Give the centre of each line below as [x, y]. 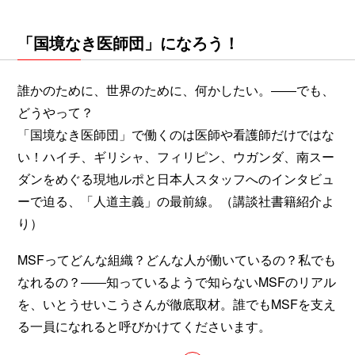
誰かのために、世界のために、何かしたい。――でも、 [176, 90]
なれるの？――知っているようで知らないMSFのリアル [177, 281]
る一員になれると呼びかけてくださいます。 [144, 326]
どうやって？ [55, 112]
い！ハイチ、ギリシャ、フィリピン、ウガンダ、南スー [176, 156]
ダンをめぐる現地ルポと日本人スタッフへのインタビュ [176, 178]
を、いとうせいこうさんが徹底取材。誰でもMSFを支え [177, 303]
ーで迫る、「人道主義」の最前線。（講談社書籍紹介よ [176, 200]
